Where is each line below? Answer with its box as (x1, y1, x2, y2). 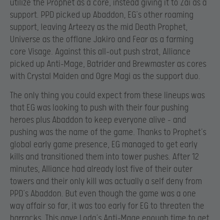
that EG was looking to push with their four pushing (10, 102, 189, 113)
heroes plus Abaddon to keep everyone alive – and (10, 114, 186, 125)
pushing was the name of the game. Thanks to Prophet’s (10, 127, 206, 137)
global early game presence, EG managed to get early (10, 139, 197, 150)
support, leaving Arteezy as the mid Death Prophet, (10, 22, 188, 32)
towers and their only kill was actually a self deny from (10, 176, 202, 187)
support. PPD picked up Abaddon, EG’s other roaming (10, 9, 193, 20)
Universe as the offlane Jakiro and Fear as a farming (10, 34, 193, 45)
